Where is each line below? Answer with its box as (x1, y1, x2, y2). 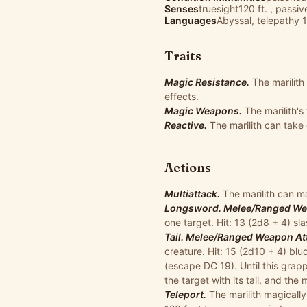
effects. (164, 90, 199, 102)
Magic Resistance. (164, 76, 249, 88)
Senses (164, 3, 199, 14)
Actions (164, 160, 211, 175)
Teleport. (164, 288, 206, 300)
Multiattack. (164, 188, 220, 199)
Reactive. (164, 119, 207, 131)
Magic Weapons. (164, 105, 242, 116)
